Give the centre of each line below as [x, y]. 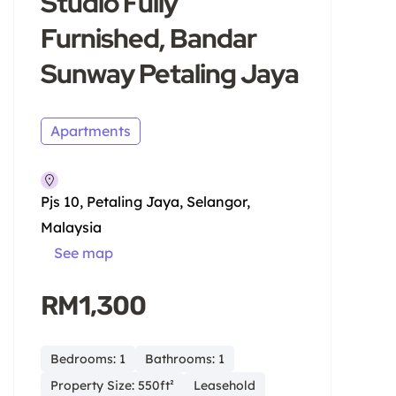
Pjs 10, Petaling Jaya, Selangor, [145, 201]
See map [84, 252]
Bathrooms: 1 [185, 358]
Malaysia [71, 227]
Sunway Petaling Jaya [170, 73]
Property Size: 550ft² [112, 385]
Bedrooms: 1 [88, 358]
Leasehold [225, 385]
